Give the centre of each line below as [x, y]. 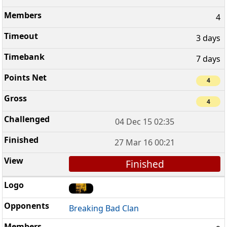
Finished [145, 164]
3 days [208, 38]
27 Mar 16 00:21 [145, 142]
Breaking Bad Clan [104, 209]
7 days [208, 59]
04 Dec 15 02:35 [145, 121]
